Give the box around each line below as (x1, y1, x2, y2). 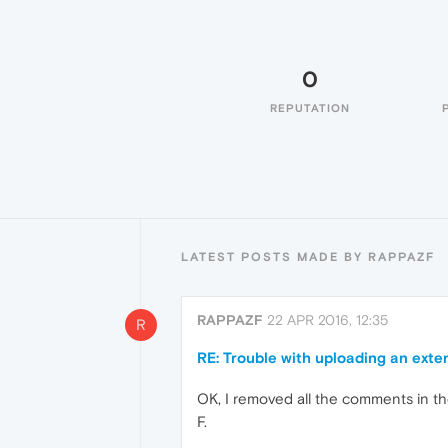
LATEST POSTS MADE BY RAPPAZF (181, 250, 435, 264)
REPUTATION (270, 102, 350, 114)
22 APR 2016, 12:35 (267, 312, 388, 328)
